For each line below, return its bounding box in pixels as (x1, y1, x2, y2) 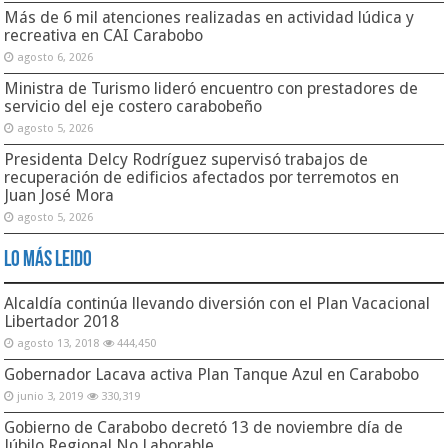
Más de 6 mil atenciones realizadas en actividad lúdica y (4, 8, 415, 28)
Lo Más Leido (4, 249, 93, 273)
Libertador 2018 (4, 312, 120, 332)
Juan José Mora (4, 186, 115, 206)
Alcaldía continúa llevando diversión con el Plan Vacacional (4, 294, 431, 314)
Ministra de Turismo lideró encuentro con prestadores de (4, 79, 419, 99)
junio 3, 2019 (17, 390, 84, 404)
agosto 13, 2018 (17, 337, 100, 351)
